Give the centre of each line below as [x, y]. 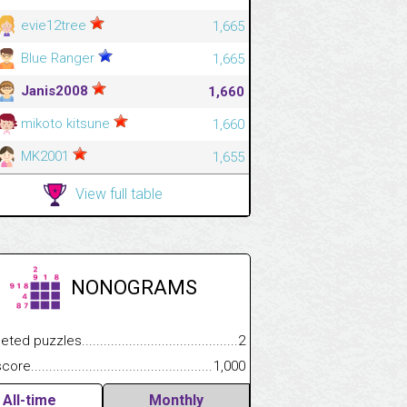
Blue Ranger [58, 58]
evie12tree [54, 25]
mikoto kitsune [65, 123]
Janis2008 [55, 90]
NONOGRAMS [134, 287]
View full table [119, 194]
